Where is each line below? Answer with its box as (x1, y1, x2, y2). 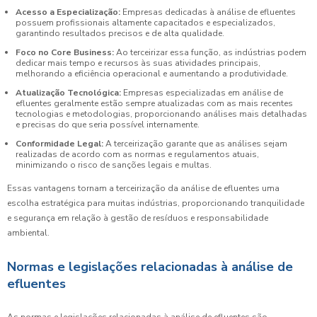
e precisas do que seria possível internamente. (16, 118, 200, 130)
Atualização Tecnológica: (16, 86, 121, 98)
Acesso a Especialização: (16, 6, 120, 18)
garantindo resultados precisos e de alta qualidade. (16, 27, 224, 39)
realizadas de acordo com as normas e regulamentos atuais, (16, 148, 259, 160)
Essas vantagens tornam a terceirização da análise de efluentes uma (7, 183, 279, 195)
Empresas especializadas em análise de (121, 86, 283, 98)
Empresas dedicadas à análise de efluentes (120, 6, 296, 18)
